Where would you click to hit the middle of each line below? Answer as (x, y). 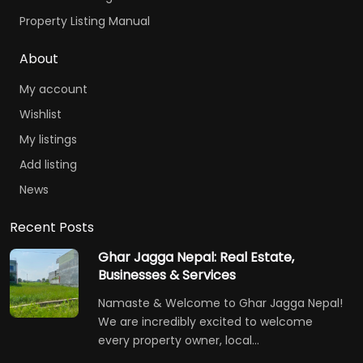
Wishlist (41, 115)
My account (53, 90)
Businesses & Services (167, 275)
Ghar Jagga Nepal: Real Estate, (196, 258)
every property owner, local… (179, 341)
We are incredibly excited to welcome (205, 322)
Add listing (48, 165)
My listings (48, 140)
